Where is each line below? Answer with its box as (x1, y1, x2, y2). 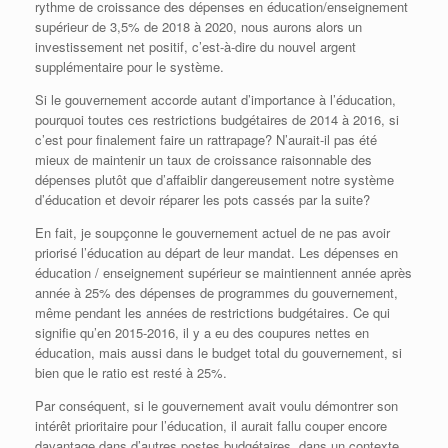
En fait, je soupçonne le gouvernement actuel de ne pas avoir (35, 223, 390, 243)
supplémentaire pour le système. (35, 57, 224, 77)
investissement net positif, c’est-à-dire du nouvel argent (35, 37, 356, 57)
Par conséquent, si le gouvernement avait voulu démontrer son (35, 396, 398, 416)
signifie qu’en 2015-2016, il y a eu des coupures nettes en (35, 323, 369, 343)
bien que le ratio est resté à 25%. (35, 363, 227, 383)
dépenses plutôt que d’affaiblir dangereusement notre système (35, 170, 394, 190)
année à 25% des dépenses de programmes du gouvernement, (35, 283, 398, 303)
